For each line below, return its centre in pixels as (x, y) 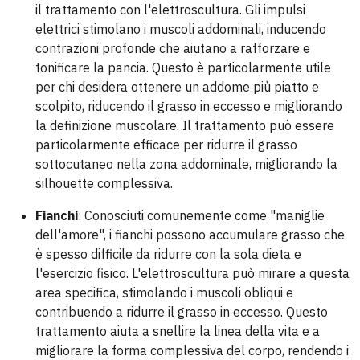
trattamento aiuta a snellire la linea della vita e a (178, 331)
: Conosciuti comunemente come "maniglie (201, 216)
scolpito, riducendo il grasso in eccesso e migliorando (189, 106)
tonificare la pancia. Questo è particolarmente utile (183, 68)
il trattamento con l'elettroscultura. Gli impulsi (170, 10)
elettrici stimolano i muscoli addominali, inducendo (181, 29)
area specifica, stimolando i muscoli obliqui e (164, 293)
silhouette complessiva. (104, 184)
